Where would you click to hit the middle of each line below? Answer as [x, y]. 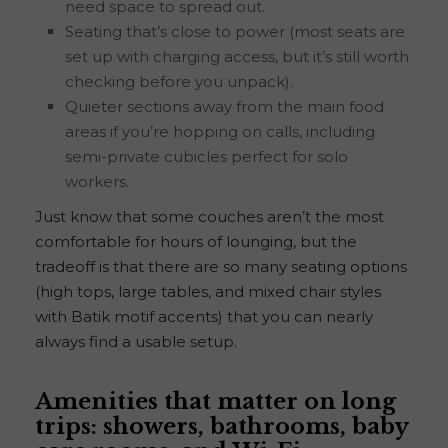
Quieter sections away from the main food [224, 106]
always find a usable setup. [136, 341]
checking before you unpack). [179, 81]
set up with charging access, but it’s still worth [237, 56]
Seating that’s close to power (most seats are [235, 31]
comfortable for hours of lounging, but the [196, 241]
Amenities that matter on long [215, 401]
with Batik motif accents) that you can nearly [204, 316]
